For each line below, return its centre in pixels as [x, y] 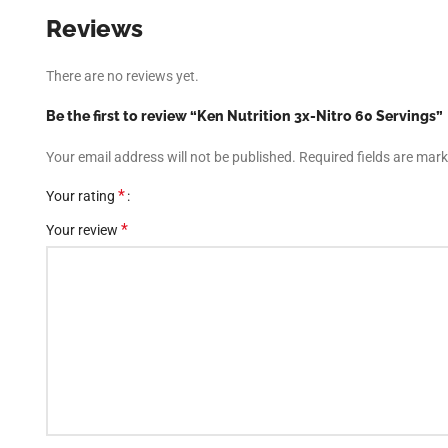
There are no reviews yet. [122, 76]
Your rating [82, 196]
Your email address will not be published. [171, 157]
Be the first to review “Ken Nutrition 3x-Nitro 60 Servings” [244, 116]
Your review [83, 230]
